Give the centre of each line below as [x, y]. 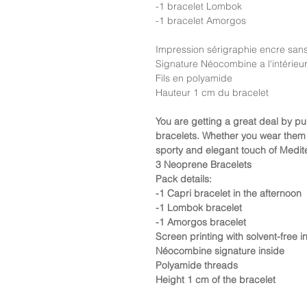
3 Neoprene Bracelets [204, 164]
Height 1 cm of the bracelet [216, 280]
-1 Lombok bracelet [199, 208]
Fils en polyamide [194, 78]
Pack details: [184, 179]
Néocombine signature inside [220, 251]
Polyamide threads [197, 265]
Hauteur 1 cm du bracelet [213, 93]
